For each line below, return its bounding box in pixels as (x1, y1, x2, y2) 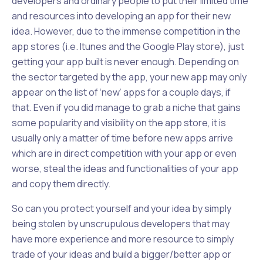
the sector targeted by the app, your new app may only (12, 70, 247, 83)
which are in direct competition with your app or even (12, 147, 237, 160)
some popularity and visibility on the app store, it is (12, 116, 226, 129)
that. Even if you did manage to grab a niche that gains (12, 101, 241, 114)
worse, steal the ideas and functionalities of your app (12, 162, 238, 175)
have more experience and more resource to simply (12, 232, 234, 245)
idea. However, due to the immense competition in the (12, 25, 241, 38)
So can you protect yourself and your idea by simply (12, 202, 231, 215)
